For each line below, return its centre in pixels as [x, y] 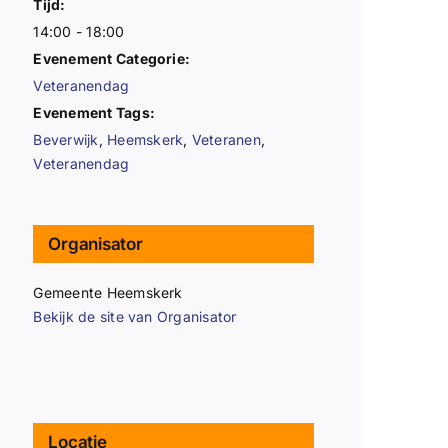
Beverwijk [66, 139]
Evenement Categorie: [112, 58]
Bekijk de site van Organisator [135, 316]
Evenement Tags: [94, 112]
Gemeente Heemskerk [108, 292]
